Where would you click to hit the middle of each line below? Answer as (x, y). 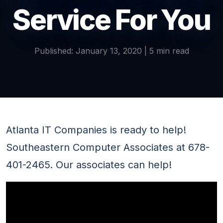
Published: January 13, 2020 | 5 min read (111, 51)
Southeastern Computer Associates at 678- (108, 148)
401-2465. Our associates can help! (89, 165)
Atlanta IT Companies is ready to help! (96, 130)
